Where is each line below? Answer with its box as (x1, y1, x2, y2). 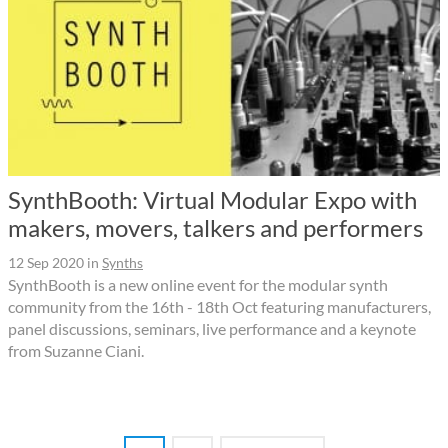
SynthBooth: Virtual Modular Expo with (8, 185, 417, 215)
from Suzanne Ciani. (8, 341, 144, 361)
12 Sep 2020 (8, 254, 84, 272)
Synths (102, 254, 143, 272)
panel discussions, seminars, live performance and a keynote (8, 319, 416, 339)
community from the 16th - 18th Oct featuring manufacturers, (8, 297, 431, 317)
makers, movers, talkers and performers (8, 213, 423, 243)
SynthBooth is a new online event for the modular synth (8, 275, 388, 295)
